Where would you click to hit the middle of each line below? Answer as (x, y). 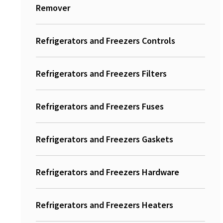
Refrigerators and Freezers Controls (106, 41)
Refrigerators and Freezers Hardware (108, 172)
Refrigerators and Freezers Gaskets (105, 139)
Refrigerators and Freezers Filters (101, 73)
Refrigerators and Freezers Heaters (105, 205)
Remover (53, 8)
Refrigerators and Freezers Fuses (100, 106)
